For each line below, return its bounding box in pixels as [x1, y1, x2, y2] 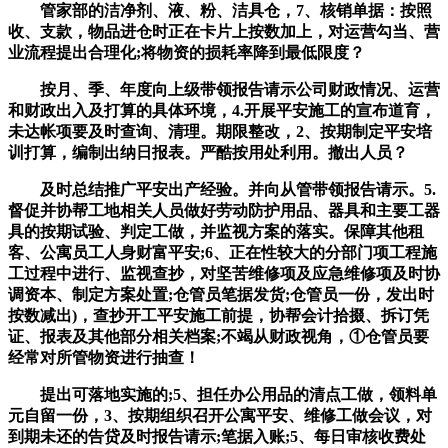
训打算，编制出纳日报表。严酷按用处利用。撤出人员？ [8, 143, 408, 161]
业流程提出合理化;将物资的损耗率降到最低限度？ [8, 43, 365, 61]
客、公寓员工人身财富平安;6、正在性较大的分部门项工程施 [8, 243, 437, 261]
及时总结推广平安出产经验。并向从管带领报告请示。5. [8, 180, 436, 198]
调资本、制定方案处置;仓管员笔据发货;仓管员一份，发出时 [8, 285, 434, 303]
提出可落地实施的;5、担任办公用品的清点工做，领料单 [8, 385, 437, 403]
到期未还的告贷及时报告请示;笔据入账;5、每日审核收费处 [8, 427, 426, 445]
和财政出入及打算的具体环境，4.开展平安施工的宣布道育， [8, 101, 436, 119]
